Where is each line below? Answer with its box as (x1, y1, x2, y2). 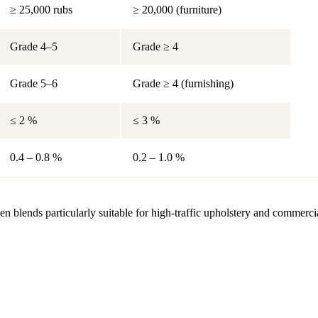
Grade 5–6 (10, 77, 57, 89)
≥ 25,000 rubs (10, 3, 72, 16)
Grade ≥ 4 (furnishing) (133, 77, 234, 89)
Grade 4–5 (10, 40, 57, 53)
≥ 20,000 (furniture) (133, 3, 221, 16)
